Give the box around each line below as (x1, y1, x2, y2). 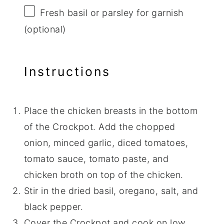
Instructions (23, 63, 110, 79)
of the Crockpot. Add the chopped (23, 121, 175, 132)
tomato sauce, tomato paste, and (23, 153, 169, 164)
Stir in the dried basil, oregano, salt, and (23, 185, 198, 196)
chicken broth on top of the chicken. (23, 169, 183, 180)
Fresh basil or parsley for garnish (39, 7, 184, 18)
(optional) (23, 23, 66, 34)
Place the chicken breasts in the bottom (23, 105, 198, 116)
